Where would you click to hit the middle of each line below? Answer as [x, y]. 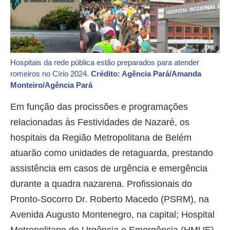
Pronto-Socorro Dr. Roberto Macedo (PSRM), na [110, 199]
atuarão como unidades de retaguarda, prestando [112, 153]
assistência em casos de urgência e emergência [109, 169]
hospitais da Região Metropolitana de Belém [101, 138]
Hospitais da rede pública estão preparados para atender [105, 63]
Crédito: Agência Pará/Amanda [146, 74]
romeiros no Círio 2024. [51, 74]
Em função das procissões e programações [99, 107]
